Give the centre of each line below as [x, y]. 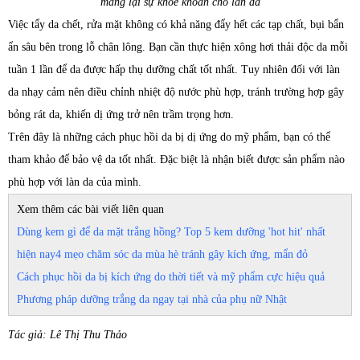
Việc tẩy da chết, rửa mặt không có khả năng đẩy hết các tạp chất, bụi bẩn [176, 25]
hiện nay [36, 254]
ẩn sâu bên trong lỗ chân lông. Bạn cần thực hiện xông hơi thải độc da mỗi [178, 47]
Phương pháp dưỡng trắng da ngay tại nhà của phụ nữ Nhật [152, 299]
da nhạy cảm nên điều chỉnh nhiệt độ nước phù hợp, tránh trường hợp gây [176, 92]
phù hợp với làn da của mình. [75, 182]
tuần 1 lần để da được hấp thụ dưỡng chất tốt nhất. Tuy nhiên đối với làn [174, 70]
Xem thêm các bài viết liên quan [90, 209]
